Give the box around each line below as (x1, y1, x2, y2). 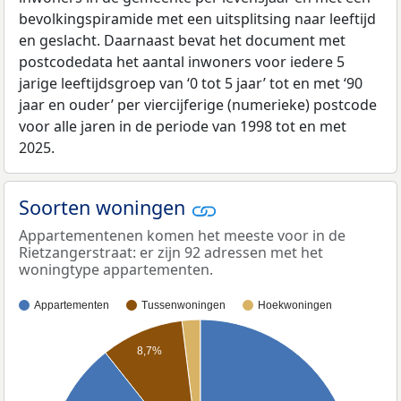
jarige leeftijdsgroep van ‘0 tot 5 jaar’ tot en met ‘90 (19, 73, 363, 94)
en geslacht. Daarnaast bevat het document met (19, 30, 346, 51)
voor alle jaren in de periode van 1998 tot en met (19, 116, 346, 137)
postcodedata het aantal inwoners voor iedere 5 (19, 52, 345, 73)
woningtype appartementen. (19, 259, 213, 279)
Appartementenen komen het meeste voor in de (19, 225, 346, 245)
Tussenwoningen (141, 298, 226, 311)
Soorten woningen (19, 194, 191, 221)
